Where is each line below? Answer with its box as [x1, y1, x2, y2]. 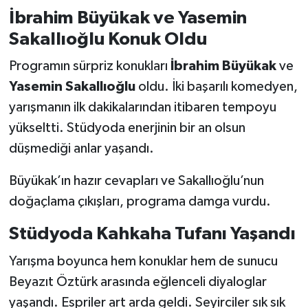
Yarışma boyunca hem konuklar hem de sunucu [8, 254, 278, 268]
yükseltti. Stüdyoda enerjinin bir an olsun [8, 121, 245, 135]
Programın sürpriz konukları [8, 59, 170, 74]
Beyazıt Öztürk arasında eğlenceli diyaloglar [8, 274, 267, 289]
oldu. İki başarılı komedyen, [135, 80, 298, 94]
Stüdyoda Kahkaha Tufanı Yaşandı [8, 225, 296, 243]
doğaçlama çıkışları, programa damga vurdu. [8, 195, 271, 209]
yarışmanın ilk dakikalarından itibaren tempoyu [8, 100, 276, 115]
